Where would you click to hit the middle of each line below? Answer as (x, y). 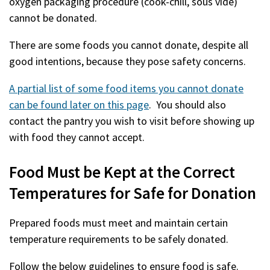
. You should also (187, 105)
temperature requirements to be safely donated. (119, 239)
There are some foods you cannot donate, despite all (129, 45)
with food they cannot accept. (77, 137)
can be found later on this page (79, 105)
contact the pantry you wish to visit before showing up (132, 121)
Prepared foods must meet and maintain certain (118, 223)
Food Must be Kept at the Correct (122, 172)
